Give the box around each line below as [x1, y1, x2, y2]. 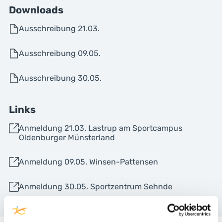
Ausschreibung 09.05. [18, 49, 101, 58]
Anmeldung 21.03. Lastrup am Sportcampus [18, 123, 182, 133]
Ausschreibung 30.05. [18, 73, 102, 83]
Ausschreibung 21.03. [18, 24, 100, 33]
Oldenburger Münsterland [18, 133, 115, 142]
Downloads [8, 4, 63, 16]
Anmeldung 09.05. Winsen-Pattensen [18, 157, 158, 166]
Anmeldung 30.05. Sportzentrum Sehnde [18, 182, 172, 191]
